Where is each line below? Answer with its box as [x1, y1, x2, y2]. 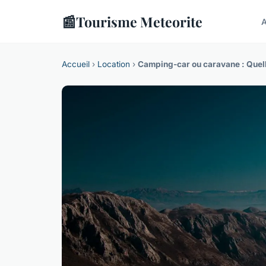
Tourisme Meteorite [76, 12, 202, 31]
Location [97, 59, 130, 69]
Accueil [62, 59, 90, 69]
